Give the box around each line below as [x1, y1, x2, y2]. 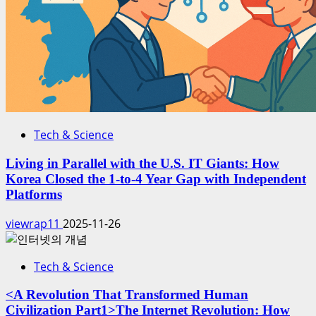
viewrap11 [6, 215, 63, 231]
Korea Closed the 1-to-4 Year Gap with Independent [6, 171, 306, 186]
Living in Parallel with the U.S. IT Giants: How [6, 156, 279, 171]
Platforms [6, 187, 62, 202]
